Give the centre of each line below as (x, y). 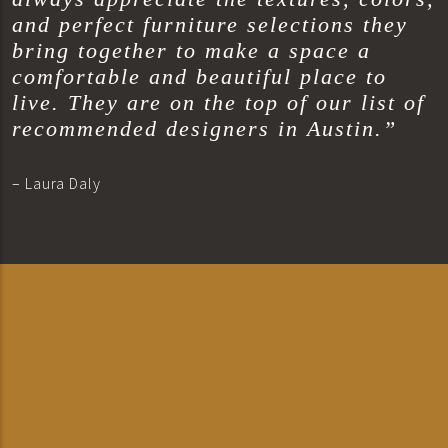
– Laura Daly (56, 183)
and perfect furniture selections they (210, 25)
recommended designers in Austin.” (204, 129)
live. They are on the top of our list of (218, 103)
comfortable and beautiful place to (199, 77)
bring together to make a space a (191, 51)
